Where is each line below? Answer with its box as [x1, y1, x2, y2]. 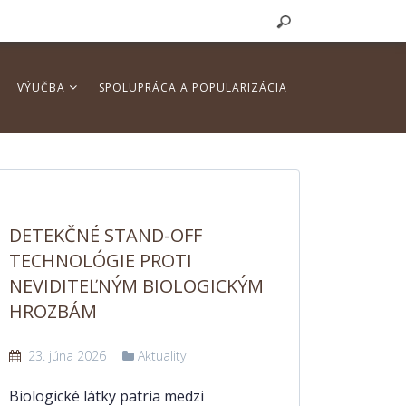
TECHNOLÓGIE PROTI [9, 248, 192, 273]
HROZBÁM [9, 299, 97, 324]
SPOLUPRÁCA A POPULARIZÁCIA [99, 80, 287, 95]
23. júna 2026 [24, 347, 106, 364]
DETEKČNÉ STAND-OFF [9, 223, 202, 247]
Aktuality [138, 347, 186, 364]
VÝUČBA [17, 80, 69, 95]
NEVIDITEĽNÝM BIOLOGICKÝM [9, 274, 264, 298]
